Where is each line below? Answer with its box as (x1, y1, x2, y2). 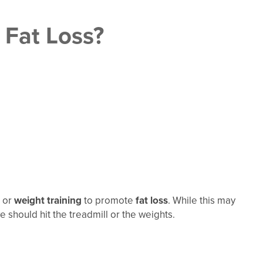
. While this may (168, 194, 235, 207)
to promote (82, 194, 136, 207)
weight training (14, 194, 82, 207)
